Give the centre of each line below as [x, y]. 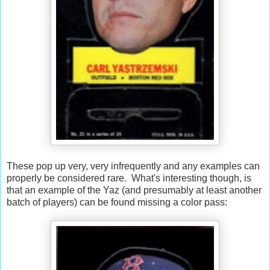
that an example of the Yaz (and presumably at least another [134, 190]
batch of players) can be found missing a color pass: [117, 202]
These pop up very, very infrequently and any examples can [133, 166]
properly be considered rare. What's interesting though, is [129, 178]
